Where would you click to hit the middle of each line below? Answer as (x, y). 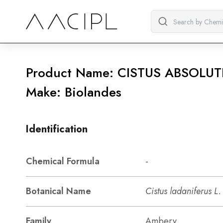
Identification (57, 129)
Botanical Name (58, 191)
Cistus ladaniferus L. (183, 191)
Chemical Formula (63, 161)
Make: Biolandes (74, 92)
